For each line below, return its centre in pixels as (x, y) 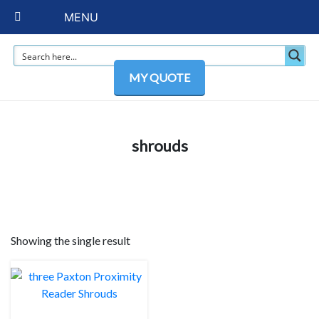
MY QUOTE (159, 77)
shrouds (159, 146)
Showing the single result (70, 240)
